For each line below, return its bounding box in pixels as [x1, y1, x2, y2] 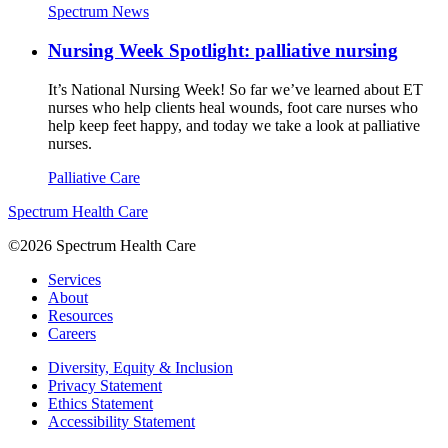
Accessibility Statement [48, 412, 195, 430]
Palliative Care [48, 168, 140, 186]
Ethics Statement [48, 394, 153, 412]
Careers [48, 324, 96, 342]
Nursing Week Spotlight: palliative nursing [48, 39, 398, 61]
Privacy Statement [48, 376, 162, 394]
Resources [48, 306, 113, 324]
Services [48, 270, 101, 288]
